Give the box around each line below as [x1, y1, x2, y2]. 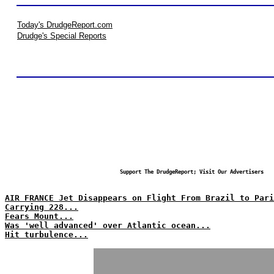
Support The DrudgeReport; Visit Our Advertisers [119, 169, 264, 175]
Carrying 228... [5, 202, 78, 212]
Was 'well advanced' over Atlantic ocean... [5, 221, 210, 230]
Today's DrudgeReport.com [17, 20, 113, 29]
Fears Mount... [5, 212, 73, 221]
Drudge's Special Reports [17, 31, 106, 40]
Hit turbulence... [5, 230, 88, 239]
